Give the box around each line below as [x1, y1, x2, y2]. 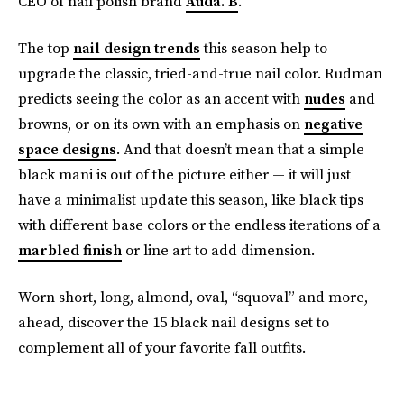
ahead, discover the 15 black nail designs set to [18, 312, 329, 332]
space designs [18, 139, 116, 159]
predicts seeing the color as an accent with [18, 88, 304, 108]
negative [304, 114, 363, 133]
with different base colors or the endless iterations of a [18, 215, 381, 234]
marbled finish [18, 240, 122, 260]
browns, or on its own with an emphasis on [18, 114, 304, 133]
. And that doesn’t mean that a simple [116, 139, 364, 159]
